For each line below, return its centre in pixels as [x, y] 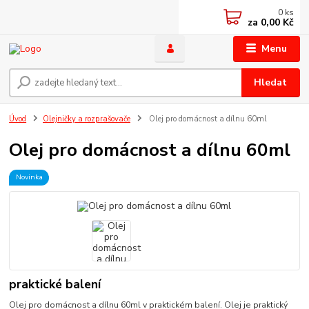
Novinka [29, 177]
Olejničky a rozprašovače [87, 119]
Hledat [271, 83]
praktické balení [55, 284]
